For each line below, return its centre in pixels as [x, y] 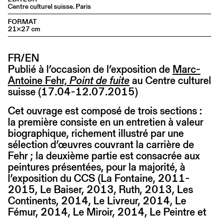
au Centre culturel [170, 80]
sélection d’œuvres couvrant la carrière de [101, 144]
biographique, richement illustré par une [96, 133]
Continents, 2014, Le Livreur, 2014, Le [97, 200]
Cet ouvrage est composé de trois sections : [105, 110]
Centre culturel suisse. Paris [49, 6]
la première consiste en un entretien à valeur [106, 122]
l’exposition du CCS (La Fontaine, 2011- [99, 178]
